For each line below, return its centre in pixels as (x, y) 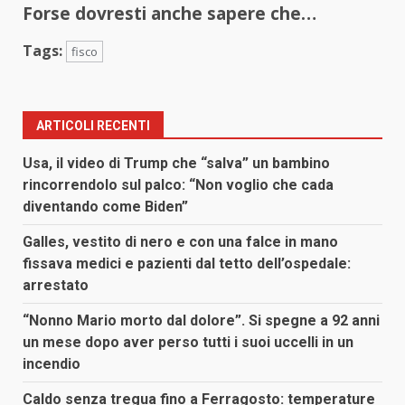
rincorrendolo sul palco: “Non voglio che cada (178, 184)
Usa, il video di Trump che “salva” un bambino (176, 163)
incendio (52, 363)
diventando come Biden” (105, 206)
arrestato (56, 285)
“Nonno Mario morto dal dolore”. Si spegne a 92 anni (201, 320)
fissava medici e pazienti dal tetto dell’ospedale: (187, 263)
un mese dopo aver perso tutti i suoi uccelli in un (188, 342)
